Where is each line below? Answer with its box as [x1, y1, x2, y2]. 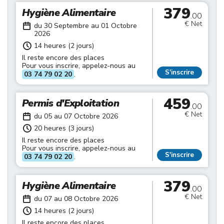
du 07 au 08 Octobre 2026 [34, 194, 118, 203]
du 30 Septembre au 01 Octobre [34, 21, 137, 30]
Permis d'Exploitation [22, 96, 119, 110]
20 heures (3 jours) [34, 123, 94, 133]
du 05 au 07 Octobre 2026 [34, 111, 118, 121]
